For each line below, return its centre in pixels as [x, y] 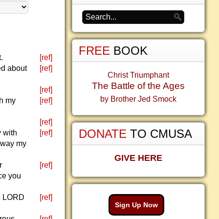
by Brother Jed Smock [138, 99]
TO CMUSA [161, 134]
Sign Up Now [136, 205]
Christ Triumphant [138, 75]
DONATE [104, 134]
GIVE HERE [138, 158]
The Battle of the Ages [138, 86]
